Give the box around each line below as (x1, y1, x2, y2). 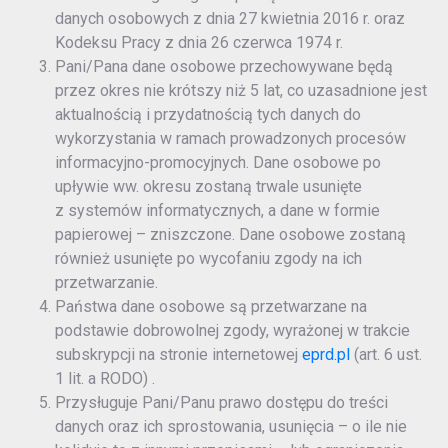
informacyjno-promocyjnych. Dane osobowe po (55, 153, 381, 173)
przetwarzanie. (55, 273, 158, 293)
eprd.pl (302, 345, 350, 365)
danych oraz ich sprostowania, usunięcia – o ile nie (55, 417, 407, 437)
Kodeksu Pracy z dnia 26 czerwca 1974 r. (55, 33, 343, 53)
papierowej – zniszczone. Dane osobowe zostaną (55, 225, 406, 245)
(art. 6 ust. (350, 345, 422, 365)
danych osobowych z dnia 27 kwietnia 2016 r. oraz (55, 9, 405, 29)
